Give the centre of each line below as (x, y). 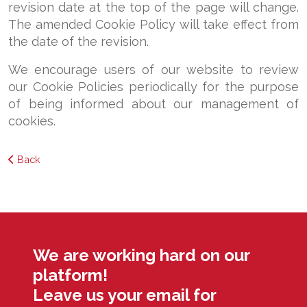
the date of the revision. (78, 41)
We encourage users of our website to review (153, 70)
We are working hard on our (141, 255)
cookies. (32, 121)
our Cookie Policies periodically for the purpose (153, 87)
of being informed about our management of (153, 104)
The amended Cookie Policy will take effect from (153, 24)
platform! (70, 275)
